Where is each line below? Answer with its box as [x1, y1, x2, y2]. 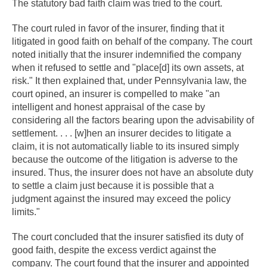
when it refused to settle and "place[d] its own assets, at [12, 63, 244, 73]
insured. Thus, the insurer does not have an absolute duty [12, 167, 253, 178]
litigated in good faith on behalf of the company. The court [12, 36, 252, 46]
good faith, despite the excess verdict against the [12, 245, 216, 255]
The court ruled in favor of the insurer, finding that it [12, 23, 224, 33]
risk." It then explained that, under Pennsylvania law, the [12, 76, 247, 86]
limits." [12, 207, 40, 217]
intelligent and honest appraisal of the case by [12, 102, 205, 112]
